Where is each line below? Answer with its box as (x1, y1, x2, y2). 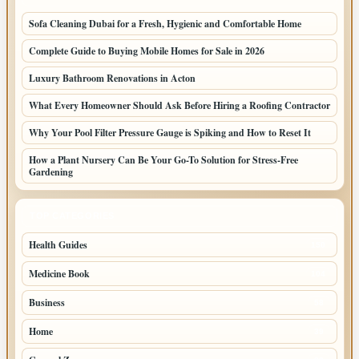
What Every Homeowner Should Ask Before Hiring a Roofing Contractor (29, 99, 330, 112)
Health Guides (29, 238, 87, 252)
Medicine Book (29, 267, 90, 280)
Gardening (29, 165, 73, 179)
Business (29, 296, 65, 309)
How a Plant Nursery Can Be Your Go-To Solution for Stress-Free (29, 153, 298, 167)
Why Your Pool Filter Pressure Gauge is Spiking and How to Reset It (29, 126, 311, 139)
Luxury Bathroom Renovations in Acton (29, 71, 196, 85)
